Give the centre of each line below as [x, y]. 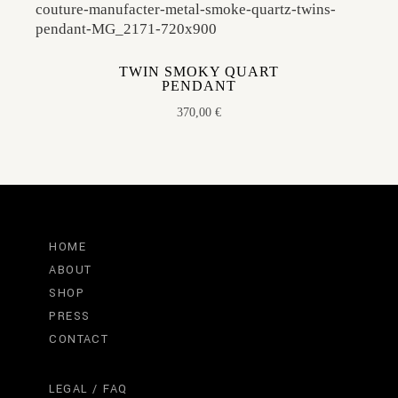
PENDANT [199, 86]
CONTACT [79, 339]
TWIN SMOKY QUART [199, 72]
